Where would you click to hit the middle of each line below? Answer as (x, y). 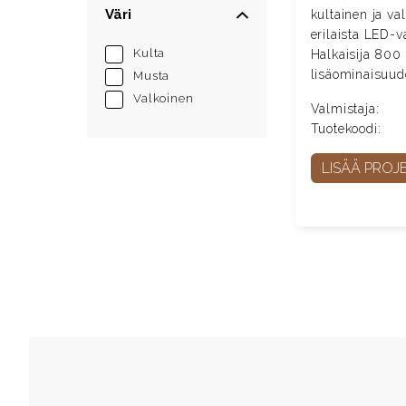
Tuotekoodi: (346, 128)
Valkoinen (164, 98)
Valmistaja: (345, 108)
